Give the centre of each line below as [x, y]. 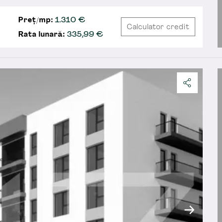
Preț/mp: [36, 20]
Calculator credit [158, 28]
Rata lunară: [43, 35]
